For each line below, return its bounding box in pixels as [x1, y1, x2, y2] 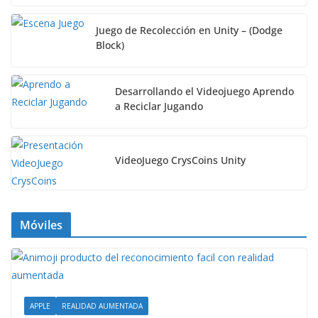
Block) [96, 38, 124, 53]
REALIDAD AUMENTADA [62, 301, 143, 312]
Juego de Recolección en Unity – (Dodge [96, 23, 283, 38]
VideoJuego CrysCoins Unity [115, 153, 246, 168]
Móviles [20, 217, 63, 234]
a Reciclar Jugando [115, 99, 203, 114]
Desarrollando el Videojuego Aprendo [115, 84, 294, 99]
